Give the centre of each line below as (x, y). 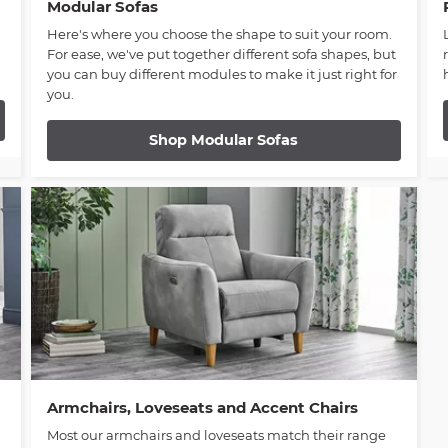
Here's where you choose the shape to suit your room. (219, 34)
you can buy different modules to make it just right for (221, 74)
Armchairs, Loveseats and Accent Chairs (202, 407)
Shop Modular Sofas (224, 140)
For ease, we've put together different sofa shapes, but (221, 54)
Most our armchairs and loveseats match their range (216, 434)
